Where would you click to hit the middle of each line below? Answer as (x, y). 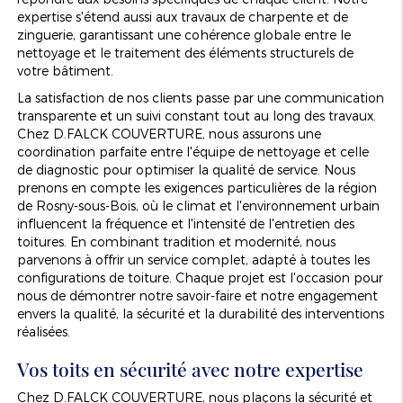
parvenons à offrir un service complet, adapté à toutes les (193, 259)
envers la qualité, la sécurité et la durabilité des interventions (200, 313)
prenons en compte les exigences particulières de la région (197, 187)
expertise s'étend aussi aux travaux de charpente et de (182, 16)
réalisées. (43, 331)
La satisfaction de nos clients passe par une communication (200, 97)
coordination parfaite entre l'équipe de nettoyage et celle (193, 151)
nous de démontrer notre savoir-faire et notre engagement (197, 295)
